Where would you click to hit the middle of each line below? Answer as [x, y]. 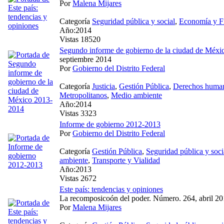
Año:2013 [75, 169]
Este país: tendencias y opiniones [111, 189]
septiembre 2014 [85, 59]
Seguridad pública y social [133, 21]
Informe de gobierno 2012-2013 [110, 124]
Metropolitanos [83, 95]
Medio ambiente [136, 95]
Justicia [103, 86]
